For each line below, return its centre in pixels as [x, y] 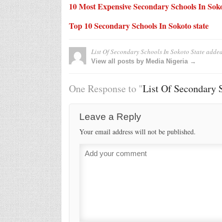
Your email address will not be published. [137, 131]
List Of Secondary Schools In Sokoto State [148, 51]
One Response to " [106, 88]
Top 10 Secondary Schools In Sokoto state [139, 25]
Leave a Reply [110, 116]
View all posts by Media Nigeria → [143, 61]
